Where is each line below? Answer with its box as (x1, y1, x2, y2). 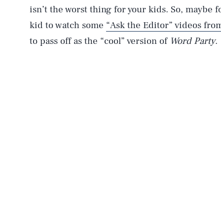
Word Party (170, 35, 215, 47)
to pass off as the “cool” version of (30, 35, 170, 47)
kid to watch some (30, 19, 106, 32)
